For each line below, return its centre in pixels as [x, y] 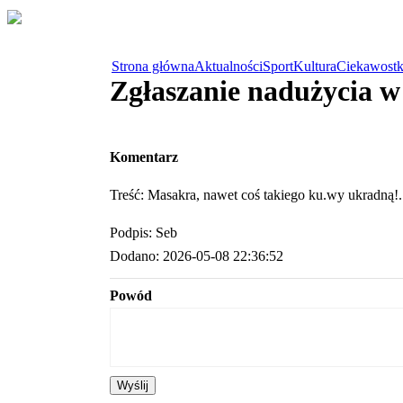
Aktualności [228, 66]
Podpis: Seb [143, 233]
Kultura [315, 66]
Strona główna [153, 66]
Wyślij [133, 386]
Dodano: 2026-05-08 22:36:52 [197, 256]
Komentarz [144, 157]
